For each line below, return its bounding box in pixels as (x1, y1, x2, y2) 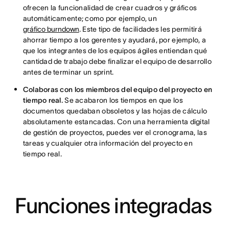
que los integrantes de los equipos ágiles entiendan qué (22, 47, 208, 55)
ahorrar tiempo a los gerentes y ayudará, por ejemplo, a (22, 36, 207, 44)
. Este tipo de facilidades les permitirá (79, 25, 202, 33)
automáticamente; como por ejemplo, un (22, 14, 157, 22)
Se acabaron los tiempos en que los (63, 96, 183, 104)
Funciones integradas (14, 194, 212, 217)
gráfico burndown (22, 25, 79, 33)
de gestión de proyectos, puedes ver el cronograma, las (22, 128, 207, 136)
